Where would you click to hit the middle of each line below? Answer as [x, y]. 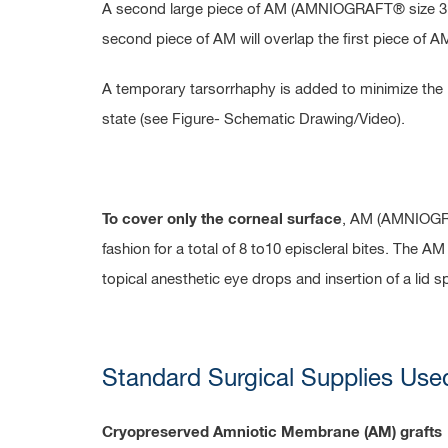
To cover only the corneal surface [222, 219]
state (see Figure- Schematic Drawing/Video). [253, 119]
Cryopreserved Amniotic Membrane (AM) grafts [272, 432]
